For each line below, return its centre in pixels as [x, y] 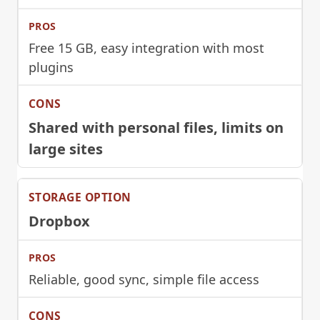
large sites [66, 149]
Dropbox [59, 221]
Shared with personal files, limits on [156, 127]
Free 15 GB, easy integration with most [146, 47]
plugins [51, 67]
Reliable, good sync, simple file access [144, 279]
